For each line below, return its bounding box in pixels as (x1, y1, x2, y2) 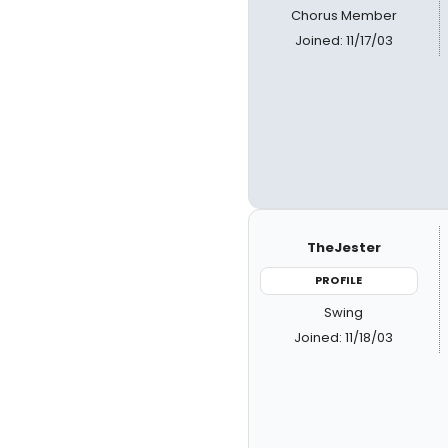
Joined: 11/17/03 (294, 30, 393, 50)
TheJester (306, 238, 381, 257)
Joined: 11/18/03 (294, 327, 394, 347)
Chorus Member (290, 5, 397, 25)
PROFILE (315, 272, 363, 288)
